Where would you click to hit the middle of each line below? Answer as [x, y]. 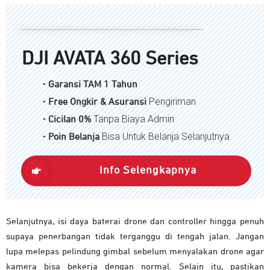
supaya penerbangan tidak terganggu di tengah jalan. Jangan [135, 237]
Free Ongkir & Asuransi [97, 103]
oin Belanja [78, 138]
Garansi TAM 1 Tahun [92, 85]
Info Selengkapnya [148, 171]
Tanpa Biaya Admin [134, 119]
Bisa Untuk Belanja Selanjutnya [166, 137]
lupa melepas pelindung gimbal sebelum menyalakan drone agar [135, 252]
